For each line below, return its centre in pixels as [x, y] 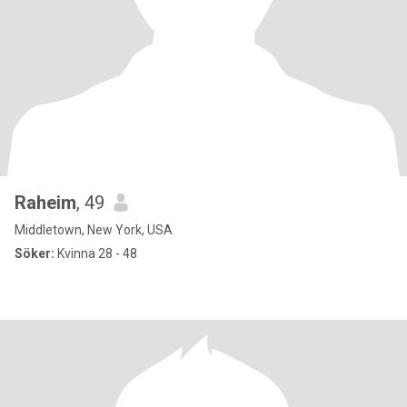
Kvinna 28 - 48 [96, 253]
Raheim [45, 203]
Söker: [35, 253]
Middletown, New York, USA [94, 230]
